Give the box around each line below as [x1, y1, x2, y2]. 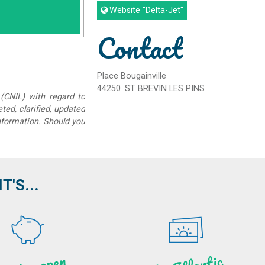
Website [109, 4, 141, 17]
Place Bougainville [97, 69, 167, 82]
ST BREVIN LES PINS [125, 82, 205, 95]
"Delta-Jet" [140, 4, 184, 17]
